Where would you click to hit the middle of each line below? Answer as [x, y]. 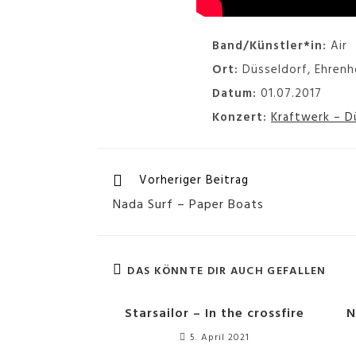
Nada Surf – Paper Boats [188, 205]
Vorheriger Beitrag [194, 180]
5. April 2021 [219, 338]
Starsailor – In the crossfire [214, 314]
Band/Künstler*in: [269, 46]
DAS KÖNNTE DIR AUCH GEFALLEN [227, 272]
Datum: [234, 94]
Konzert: [240, 118]
